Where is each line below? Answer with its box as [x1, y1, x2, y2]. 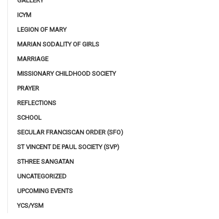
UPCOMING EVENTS [17, 187, 73, 195]
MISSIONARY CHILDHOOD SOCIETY [17, 69, 116, 77]
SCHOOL [17, 113, 42, 121]
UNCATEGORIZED [17, 172, 66, 180]
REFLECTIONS [17, 99, 56, 107]
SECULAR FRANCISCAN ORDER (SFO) [17, 128, 123, 136]
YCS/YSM [17, 201, 44, 209]
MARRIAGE [17, 55, 48, 63]
